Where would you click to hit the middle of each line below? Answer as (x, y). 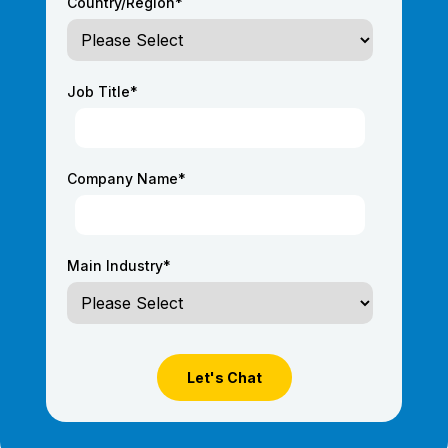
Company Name (122, 179)
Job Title (98, 92)
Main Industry (115, 266)
